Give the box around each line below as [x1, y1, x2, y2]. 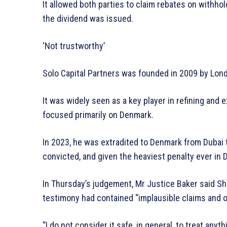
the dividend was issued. [43, 13, 133, 24]
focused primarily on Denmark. [43, 109, 154, 121]
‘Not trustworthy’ [43, 41, 105, 52]
